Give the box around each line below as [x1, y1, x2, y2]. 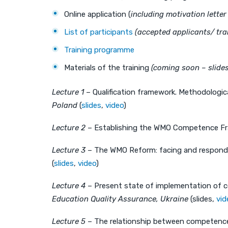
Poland [52, 100, 77, 110]
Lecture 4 [52, 181, 85, 190]
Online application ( [64, 9, 131, 19]
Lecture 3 [52, 145, 85, 155]
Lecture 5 [52, 216, 85, 226]
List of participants [64, 27, 133, 37]
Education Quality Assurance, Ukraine [52, 194, 190, 204]
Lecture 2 [52, 123, 85, 132]
